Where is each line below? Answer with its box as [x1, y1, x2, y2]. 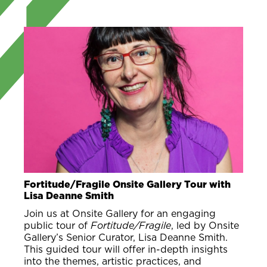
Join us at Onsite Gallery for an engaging [24, 207, 216, 221]
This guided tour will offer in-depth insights [24, 243, 228, 256]
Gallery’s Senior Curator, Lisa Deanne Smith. [24, 231, 228, 244]
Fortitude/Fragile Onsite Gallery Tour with [24, 178, 231, 191]
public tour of [24, 219, 91, 232]
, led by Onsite [171, 219, 239, 232]
